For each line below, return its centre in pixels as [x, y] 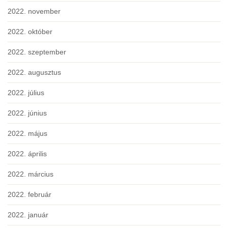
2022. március [31, 174]
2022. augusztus [34, 73]
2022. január [28, 215]
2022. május [27, 134]
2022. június [27, 113]
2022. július [26, 93]
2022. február [30, 195]
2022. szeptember [37, 52]
